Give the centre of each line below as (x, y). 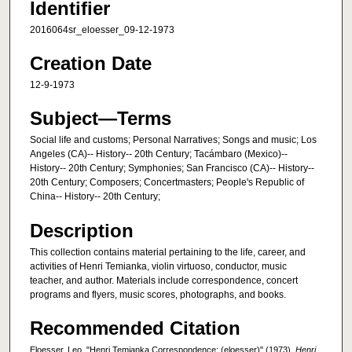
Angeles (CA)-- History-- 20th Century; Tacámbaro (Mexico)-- (159, 154)
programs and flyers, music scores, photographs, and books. (158, 294)
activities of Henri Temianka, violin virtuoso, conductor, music (158, 266)
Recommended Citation (135, 328)
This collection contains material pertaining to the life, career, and (168, 252)
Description (82, 230)
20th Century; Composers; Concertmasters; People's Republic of (167, 183)
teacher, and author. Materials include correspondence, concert (164, 280)
